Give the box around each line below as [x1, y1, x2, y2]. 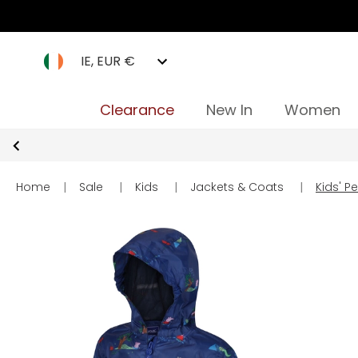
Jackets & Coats [190, 179, 284, 195]
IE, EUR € [81, 52, 135, 70]
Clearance [99, 100, 174, 120]
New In [205, 100, 253, 120]
